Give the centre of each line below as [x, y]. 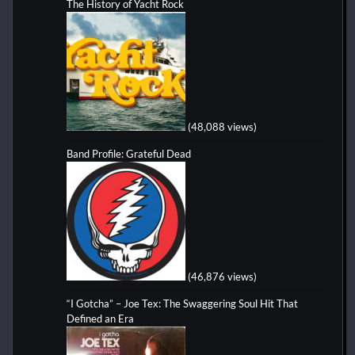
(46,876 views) [222, 276]
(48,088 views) [222, 126]
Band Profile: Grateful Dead [129, 153]
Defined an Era [100, 318]
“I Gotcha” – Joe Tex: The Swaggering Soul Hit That [182, 303]
